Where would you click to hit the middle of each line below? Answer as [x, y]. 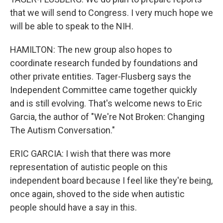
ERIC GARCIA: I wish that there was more [90, 154]
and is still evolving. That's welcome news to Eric [106, 103]
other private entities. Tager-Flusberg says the [101, 76]
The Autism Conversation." [62, 130]
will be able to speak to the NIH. [72, 26]
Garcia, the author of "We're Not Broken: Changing [107, 117]
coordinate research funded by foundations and [104, 63]
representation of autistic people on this [89, 167]
